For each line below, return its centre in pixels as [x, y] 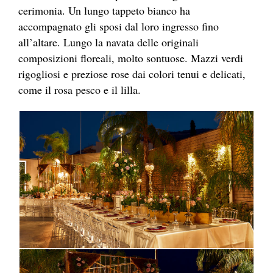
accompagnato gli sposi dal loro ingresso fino [119, 26]
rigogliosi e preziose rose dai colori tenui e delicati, [132, 73]
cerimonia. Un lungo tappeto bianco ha [104, 10]
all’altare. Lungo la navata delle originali [108, 42]
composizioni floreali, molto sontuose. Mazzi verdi [131, 58]
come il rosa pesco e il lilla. [80, 89]
